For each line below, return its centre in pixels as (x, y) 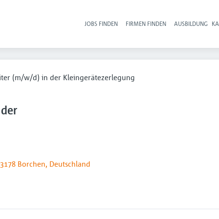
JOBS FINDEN (101, 23)
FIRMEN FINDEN (146, 23)
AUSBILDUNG (191, 23)
